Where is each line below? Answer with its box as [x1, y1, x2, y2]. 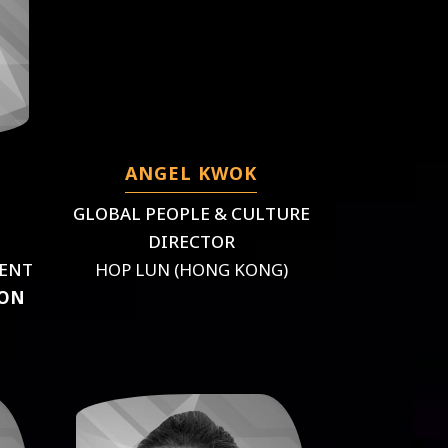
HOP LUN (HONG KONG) [94, 257, 288, 281]
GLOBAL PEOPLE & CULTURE [72, 201, 310, 225]
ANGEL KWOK [125, 160, 258, 185]
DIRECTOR [147, 229, 235, 253]
